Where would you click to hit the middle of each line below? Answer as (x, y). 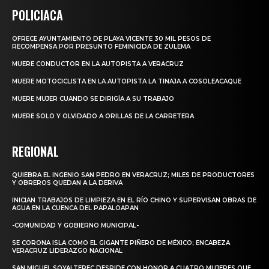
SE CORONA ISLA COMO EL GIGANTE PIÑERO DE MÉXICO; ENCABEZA (121, 243)
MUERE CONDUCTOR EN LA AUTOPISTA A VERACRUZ (98, 64)
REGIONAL (35, 151)
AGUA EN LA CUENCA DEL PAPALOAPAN (75, 208)
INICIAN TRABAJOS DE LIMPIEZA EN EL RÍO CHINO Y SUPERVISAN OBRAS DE (134, 200)
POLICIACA (38, 15)
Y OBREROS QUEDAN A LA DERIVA (67, 183)
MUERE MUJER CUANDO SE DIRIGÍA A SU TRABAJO (93, 98)
